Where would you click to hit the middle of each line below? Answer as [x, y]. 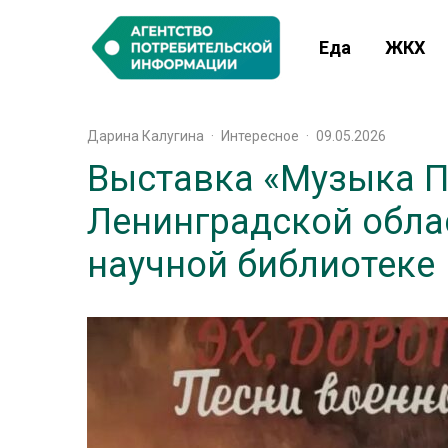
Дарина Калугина [145, 136]
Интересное [260, 136]
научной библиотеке [261, 265]
